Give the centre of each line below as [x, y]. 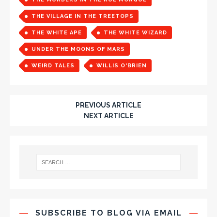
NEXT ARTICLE [108, 116]
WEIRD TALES [53, 65]
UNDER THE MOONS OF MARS [78, 49]
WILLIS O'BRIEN [122, 65]
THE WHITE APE [57, 32]
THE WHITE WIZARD [135, 32]
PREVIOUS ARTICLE [108, 105]
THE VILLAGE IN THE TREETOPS [83, 16]
